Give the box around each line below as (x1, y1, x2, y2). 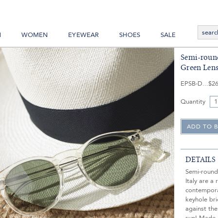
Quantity (181, 97, 206, 107)
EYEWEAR (68, 31, 99, 39)
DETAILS (185, 156, 216, 164)
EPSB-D (181, 79, 203, 88)
